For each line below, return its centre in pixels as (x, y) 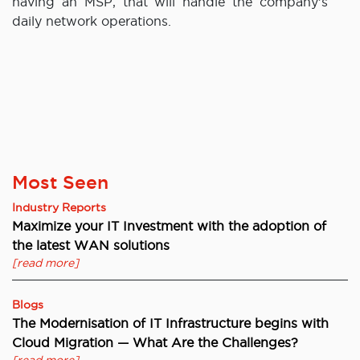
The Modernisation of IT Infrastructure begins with (170, 323)
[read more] (45, 263)
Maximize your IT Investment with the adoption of (169, 226)
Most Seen (60, 182)
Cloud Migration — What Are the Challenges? (155, 343)
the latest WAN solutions (91, 245)
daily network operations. (92, 21)
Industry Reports (59, 208)
